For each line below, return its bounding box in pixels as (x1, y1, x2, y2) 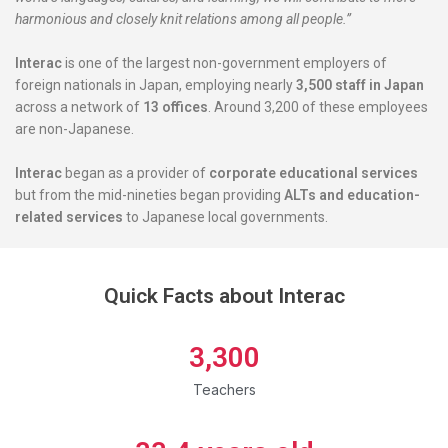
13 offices (143, 99, 208, 115)
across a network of (15, 99, 143, 115)
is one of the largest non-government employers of (62, 55, 387, 71)
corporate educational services (209, 165, 418, 181)
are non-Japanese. (15, 121, 134, 137)
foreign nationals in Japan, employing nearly (15, 77, 296, 93)
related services (15, 209, 123, 225)
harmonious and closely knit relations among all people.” (15, 11, 351, 27)
